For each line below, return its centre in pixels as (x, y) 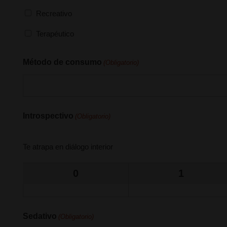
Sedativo (40, 216)
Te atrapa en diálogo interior (68, 147)
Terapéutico (55, 33)
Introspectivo (48, 116)
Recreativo (54, 13)
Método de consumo (62, 62)
